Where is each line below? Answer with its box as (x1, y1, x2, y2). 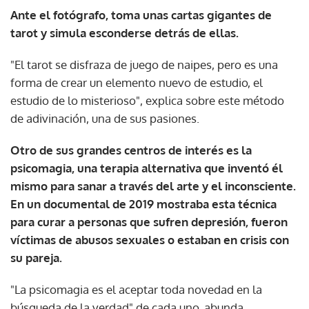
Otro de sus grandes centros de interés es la (10, 142, 252, 157)
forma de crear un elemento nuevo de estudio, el (10, 74, 263, 90)
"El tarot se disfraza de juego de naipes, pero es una (10, 57, 278, 72)
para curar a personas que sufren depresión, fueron (10, 214, 288, 229)
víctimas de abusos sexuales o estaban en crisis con (10, 232, 289, 247)
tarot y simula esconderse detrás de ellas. (10, 25, 239, 40)
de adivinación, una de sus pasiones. (10, 110, 199, 126)
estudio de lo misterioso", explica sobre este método (10, 92, 284, 108)
